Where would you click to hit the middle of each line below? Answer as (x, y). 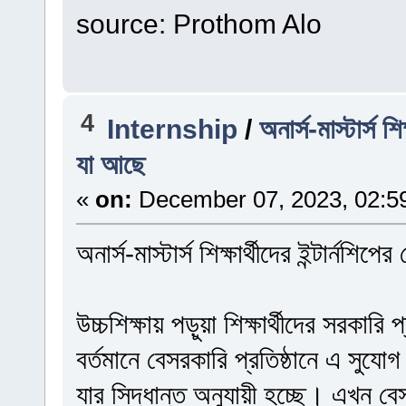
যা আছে (110, 164)
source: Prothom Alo (198, 24)
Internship (173, 128)
